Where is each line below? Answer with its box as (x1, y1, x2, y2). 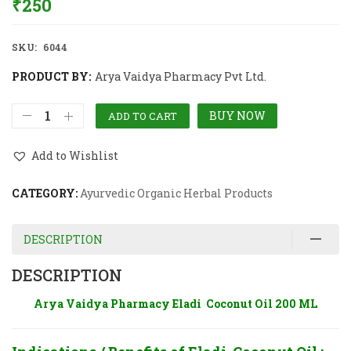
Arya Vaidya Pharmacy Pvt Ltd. (95, 68, 266, 84)
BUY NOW (209, 107, 266, 123)
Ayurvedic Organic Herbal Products (80, 185, 273, 201)
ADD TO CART (108, 108, 177, 123)
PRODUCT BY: (12, 68, 91, 84)
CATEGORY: (12, 185, 80, 201)
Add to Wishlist (31, 148, 118, 164)
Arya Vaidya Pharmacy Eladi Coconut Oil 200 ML (34, 295, 317, 311)
